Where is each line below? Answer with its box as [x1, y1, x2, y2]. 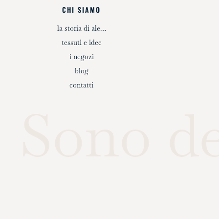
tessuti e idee [61, 38, 102, 47]
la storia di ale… [57, 24, 106, 33]
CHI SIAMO [62, 4, 101, 15]
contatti [69, 81, 94, 90]
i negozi [69, 52, 94, 62]
